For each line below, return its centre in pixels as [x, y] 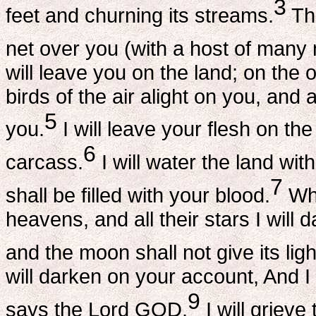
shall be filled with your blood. [138, 195]
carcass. [44, 162]
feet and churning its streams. [140, 15]
